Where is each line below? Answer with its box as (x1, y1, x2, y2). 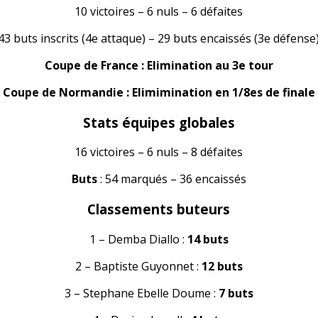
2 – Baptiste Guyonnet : (75, 258, 202, 274)
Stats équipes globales (82, 113, 235, 131)
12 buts (201, 258, 243, 274)
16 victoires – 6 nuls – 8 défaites (75, 144, 243, 160)
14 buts (187, 231, 229, 247)
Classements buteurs (87, 199, 231, 218)
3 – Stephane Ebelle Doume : (64, 285, 219, 301)
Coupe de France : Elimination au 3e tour (44, 57, 273, 73)
